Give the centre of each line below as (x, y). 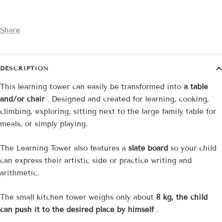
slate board (148, 148)
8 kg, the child (182, 197)
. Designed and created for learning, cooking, (127, 99)
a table (196, 87)
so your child (192, 148)
